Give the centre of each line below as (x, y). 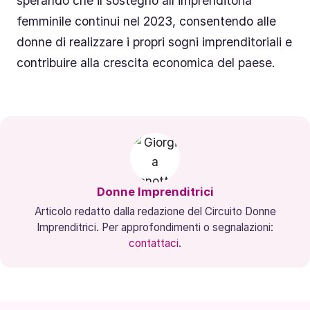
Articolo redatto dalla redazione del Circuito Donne (155, 212)
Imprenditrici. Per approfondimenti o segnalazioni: (155, 228)
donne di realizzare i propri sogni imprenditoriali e (154, 42)
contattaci (154, 244)
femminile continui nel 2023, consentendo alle (146, 21)
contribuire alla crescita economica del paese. (146, 63)
